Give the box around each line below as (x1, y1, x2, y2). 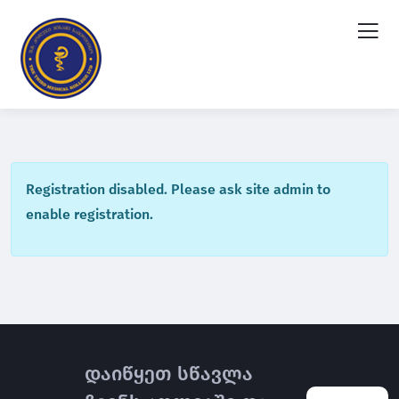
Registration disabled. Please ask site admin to (26, 181, 330, 198)
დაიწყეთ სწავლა (85, 362, 254, 386)
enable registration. (26, 206, 153, 223)
